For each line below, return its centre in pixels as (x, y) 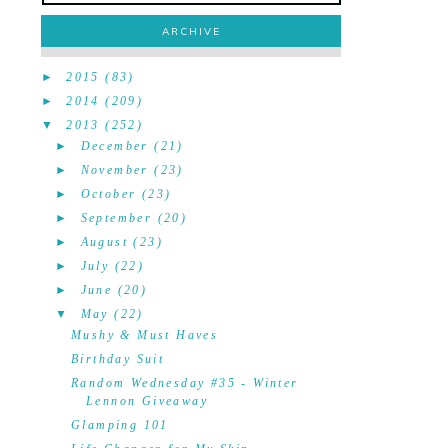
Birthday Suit (117, 359)
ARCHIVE (191, 31)
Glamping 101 (119, 425)
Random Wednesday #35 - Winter (184, 383)
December (114, 146)
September (116, 218)
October (108, 194)
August (104, 242)
